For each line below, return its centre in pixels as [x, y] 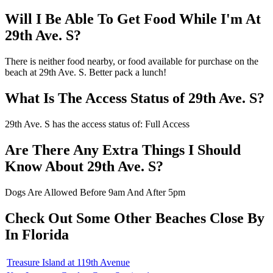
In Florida [37, 234]
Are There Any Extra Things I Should [123, 150]
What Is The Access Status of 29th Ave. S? [135, 98]
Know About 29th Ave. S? [84, 166]
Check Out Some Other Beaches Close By [135, 218]
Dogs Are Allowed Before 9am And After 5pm [95, 192]
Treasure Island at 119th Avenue [68, 262]
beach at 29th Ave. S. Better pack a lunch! [86, 73]
